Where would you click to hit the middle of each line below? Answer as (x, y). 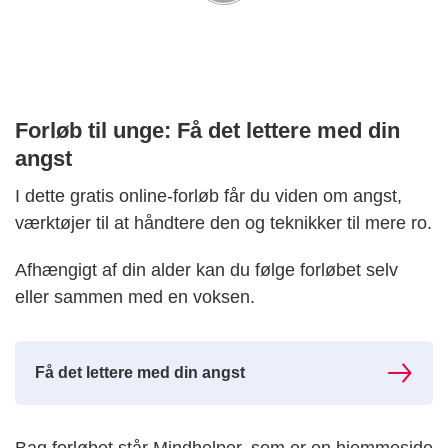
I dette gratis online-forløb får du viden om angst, (208, 196)
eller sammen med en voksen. (135, 297)
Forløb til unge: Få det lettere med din (207, 131)
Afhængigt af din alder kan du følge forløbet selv (206, 270)
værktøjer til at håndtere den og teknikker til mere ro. (223, 223)
